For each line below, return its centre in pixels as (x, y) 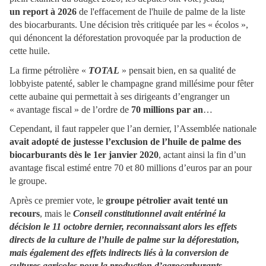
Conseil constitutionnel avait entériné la (149, 214)
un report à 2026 (43, 12)
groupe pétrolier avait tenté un (167, 201)
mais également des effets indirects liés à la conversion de (119, 253)
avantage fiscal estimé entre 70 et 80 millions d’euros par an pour (131, 168)
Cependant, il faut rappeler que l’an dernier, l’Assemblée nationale (133, 129)
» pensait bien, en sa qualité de (178, 70)
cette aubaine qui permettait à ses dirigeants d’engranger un (120, 96)
